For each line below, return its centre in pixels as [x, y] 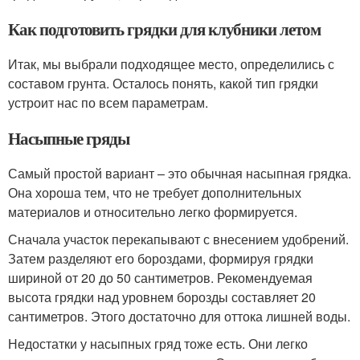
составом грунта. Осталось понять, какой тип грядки [163, 83]
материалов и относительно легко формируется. [153, 212]
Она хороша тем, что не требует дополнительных [155, 192]
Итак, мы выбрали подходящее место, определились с [171, 64]
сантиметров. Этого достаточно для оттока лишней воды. [179, 316]
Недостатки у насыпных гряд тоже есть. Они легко [158, 344]
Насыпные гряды [69, 138]
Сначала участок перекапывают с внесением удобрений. [178, 239]
